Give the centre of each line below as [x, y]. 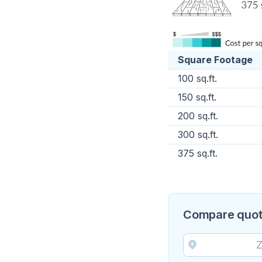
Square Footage [215, 59]
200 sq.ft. [198, 116]
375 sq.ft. [198, 153]
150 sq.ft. [197, 97]
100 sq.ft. [197, 78]
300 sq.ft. [198, 134]
